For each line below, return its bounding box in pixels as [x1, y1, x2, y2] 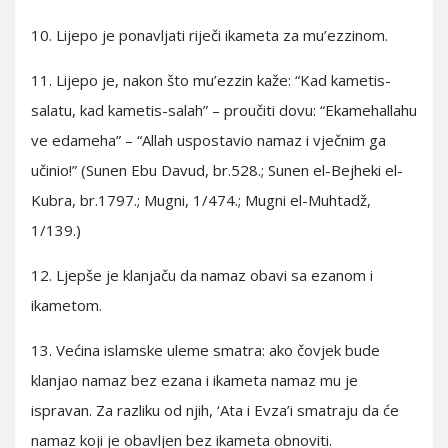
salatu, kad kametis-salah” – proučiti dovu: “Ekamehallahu [31, 100, 417, 120]
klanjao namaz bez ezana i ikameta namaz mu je [31, 370, 358, 390]
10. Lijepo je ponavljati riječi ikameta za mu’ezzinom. [31, 25, 388, 45]
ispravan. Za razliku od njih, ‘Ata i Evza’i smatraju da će [31, 400, 399, 420]
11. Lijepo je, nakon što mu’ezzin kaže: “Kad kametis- [31, 70, 391, 90]
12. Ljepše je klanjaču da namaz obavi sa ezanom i [31, 265, 373, 285]
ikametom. [31, 295, 102, 315]
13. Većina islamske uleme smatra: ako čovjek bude [31, 340, 380, 360]
